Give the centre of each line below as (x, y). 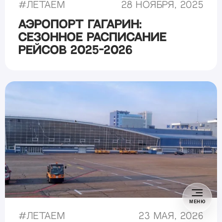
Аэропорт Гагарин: (80, 25)
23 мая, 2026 (171, 216)
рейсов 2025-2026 (76, 51)
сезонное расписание (93, 38)
